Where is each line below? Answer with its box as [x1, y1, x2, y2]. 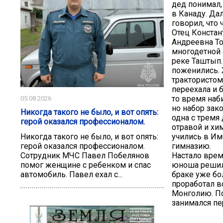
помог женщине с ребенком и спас [20, 160, 151, 170]
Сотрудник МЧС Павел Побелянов [20, 151, 149, 161]
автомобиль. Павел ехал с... [20, 170, 122, 180]
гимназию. [172, 141, 211, 151]
